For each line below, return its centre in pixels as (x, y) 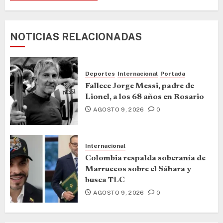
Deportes (100, 74)
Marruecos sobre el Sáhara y (138, 169)
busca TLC (105, 180)
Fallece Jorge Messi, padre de (140, 86)
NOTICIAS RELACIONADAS (76, 37)
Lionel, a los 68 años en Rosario (145, 97)
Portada (173, 74)
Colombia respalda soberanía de (145, 159)
